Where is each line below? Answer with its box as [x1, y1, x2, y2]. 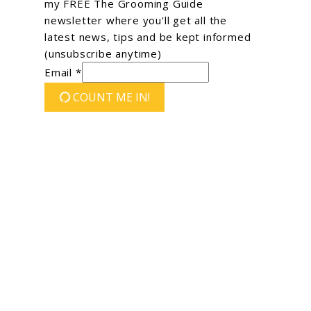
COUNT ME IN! [73, 89, 150, 105]
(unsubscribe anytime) [44, 46, 162, 60]
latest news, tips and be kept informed [44, 29, 251, 44]
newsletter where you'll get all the [44, 12, 228, 27]
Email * [44, 65, 82, 79]
